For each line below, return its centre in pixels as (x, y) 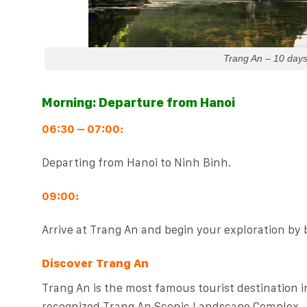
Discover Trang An (95, 263)
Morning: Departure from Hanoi (138, 103)
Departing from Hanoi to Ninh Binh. (136, 162)
